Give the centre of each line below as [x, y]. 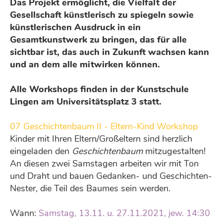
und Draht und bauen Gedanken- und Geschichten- [111, 176]
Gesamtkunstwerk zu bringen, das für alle [98, 40]
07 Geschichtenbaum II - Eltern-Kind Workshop [104, 126]
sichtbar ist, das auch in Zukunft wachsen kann [110, 52]
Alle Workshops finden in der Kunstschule [99, 89]
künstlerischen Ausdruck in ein [75, 27]
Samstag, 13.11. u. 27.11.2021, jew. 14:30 [124, 213]
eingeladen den [41, 151]
